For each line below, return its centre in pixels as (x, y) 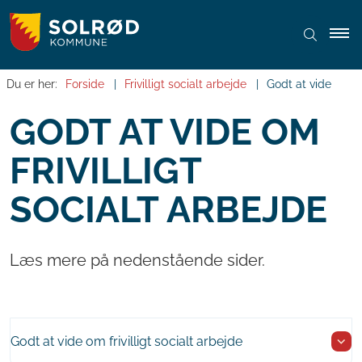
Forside (85, 84)
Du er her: (32, 84)
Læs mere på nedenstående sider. (137, 261)
